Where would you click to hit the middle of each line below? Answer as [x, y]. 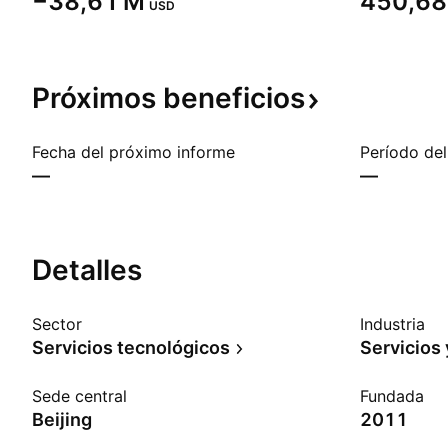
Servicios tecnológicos [131, 347]
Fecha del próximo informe [133, 152]
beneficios [234, 98]
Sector [57, 324]
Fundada [392, 396]
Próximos [97, 98]
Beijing [62, 419]
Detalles [87, 270]
